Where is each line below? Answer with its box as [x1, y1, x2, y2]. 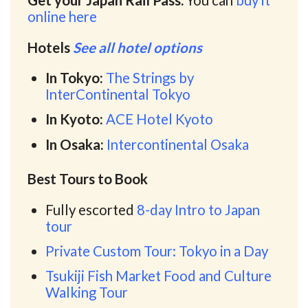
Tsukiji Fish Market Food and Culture [45, 267, 272, 285]
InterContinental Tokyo [45, 86, 191, 103]
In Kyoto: [45, 111, 104, 128]
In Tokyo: [45, 69, 104, 87]
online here [27, 8, 97, 25]
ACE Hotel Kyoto [106, 111, 214, 128]
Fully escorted [45, 201, 137, 218]
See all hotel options [72, 38, 202, 56]
